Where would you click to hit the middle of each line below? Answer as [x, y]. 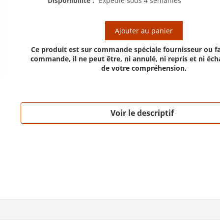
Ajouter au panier [144, 30]
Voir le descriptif [142, 113]
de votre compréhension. [144, 68]
